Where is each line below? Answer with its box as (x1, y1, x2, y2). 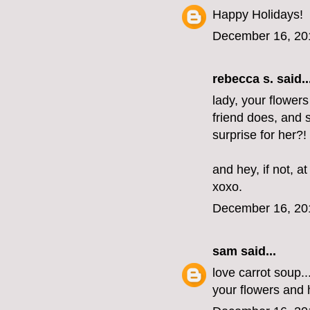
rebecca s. (212, 72, 273, 86)
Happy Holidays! (212, 8, 303, 22)
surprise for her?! (212, 128, 307, 143)
